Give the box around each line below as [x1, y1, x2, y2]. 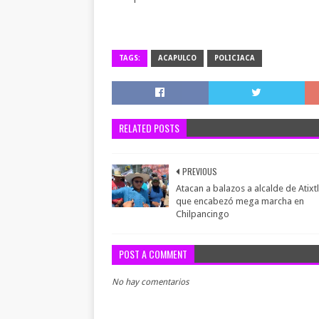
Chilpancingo [176, 209, 229, 219]
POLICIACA [214, 54, 255, 62]
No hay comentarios [112, 277, 189, 287]
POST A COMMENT [119, 246, 187, 261]
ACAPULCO [158, 54, 197, 62]
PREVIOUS [182, 165, 217, 177]
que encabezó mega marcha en [176, 196, 304, 206]
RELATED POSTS [119, 120, 179, 135]
